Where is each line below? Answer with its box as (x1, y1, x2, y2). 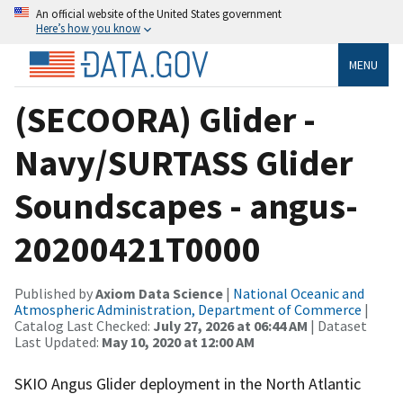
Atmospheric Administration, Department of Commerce (14, 300, 362, 318)
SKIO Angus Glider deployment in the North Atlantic (14, 372, 361, 394)
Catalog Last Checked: (14, 316, 153, 335)
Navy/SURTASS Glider (14, 139, 353, 185)
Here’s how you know (36, 21, 140, 35)
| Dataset (308, 316, 367, 335)
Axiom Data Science (95, 283, 223, 302)
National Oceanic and (233, 283, 364, 302)
